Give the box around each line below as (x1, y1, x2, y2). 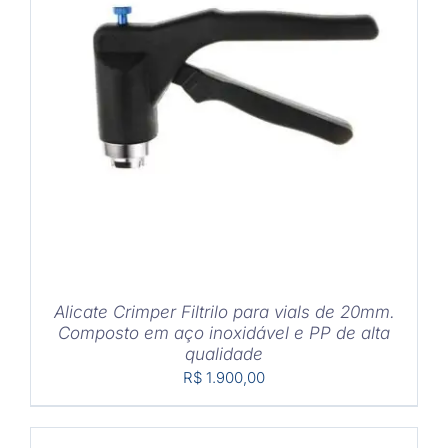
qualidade (185, 344, 263, 365)
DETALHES (238, 81, 334, 102)
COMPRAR (113, 81, 205, 102)
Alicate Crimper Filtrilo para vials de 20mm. (53, 302, 395, 323)
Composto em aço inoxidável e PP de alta (58, 323, 390, 344)
